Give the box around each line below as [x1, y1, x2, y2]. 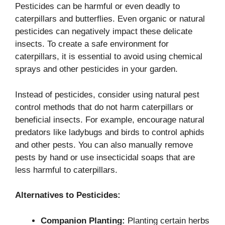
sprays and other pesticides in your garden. [15, 64, 178, 74]
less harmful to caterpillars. [15, 165, 118, 175]
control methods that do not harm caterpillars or [15, 102, 193, 112]
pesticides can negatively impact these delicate [15, 27, 192, 37]
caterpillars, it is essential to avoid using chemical [15, 52, 202, 62]
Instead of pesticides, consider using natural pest [15, 89, 199, 99]
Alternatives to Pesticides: [15, 190, 121, 200]
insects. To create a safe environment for [15, 39, 169, 49]
